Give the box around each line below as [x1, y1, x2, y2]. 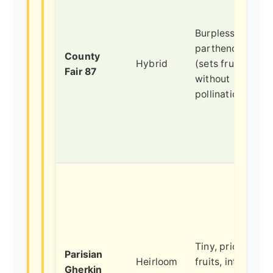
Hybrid [136, 57, 168, 69]
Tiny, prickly [195, 240, 252, 252]
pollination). [195, 88, 250, 100]
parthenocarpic [195, 42, 267, 54]
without [195, 73, 230, 85]
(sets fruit [195, 57, 241, 69]
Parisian [65, 248, 103, 260]
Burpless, [195, 27, 238, 39]
